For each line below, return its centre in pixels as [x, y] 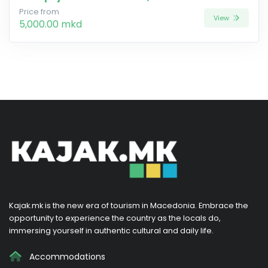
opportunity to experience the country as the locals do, [115, 218]
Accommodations [66, 256]
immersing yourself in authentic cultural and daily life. [111, 230]
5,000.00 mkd [51, 24]
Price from [39, 11]
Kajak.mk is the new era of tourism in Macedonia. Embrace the [129, 205]
